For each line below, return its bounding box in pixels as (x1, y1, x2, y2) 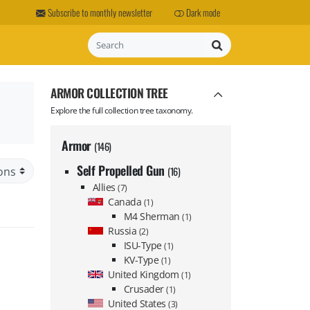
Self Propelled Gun (77, 161, 168, 180)
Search (73, 36, 102, 53)
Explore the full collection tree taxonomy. (51, 105, 193, 116)
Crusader (123, 282, 167, 296)
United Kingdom (108, 268, 181, 282)
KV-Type (123, 253, 161, 267)
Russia (108, 224, 139, 238)
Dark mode (184, 6, 220, 19)
